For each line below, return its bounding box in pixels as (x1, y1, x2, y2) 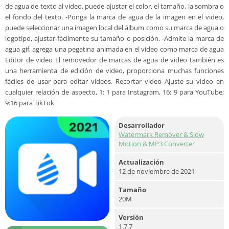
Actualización (119, 157, 164, 167)
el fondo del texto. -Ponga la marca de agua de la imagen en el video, (5, 12, 224, 21)
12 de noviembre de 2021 (119, 167, 195, 176)
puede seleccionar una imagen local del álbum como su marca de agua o (5, 23, 224, 32)
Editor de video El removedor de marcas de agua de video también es (5, 55, 224, 64)
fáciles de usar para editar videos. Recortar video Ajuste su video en (5, 77, 224, 86)
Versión (119, 213, 144, 222)
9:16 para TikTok (5, 98, 54, 107)
